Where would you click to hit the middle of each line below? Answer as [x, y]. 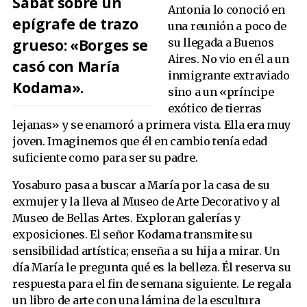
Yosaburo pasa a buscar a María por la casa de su [142, 185]
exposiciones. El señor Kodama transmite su [133, 235]
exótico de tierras [215, 109]
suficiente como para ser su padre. [105, 158]
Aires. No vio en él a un [229, 59]
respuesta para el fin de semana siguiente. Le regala [152, 284]
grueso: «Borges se [81, 45]
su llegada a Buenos [221, 43]
